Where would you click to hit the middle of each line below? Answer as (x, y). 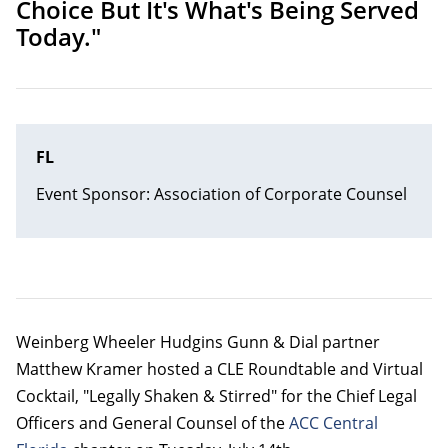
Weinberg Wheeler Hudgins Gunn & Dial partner (198, 341)
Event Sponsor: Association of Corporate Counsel (221, 193)
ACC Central (333, 422)
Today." (61, 37)
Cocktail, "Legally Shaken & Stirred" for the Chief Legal (216, 395)
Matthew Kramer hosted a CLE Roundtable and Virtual (219, 368)
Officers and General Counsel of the (152, 422)
